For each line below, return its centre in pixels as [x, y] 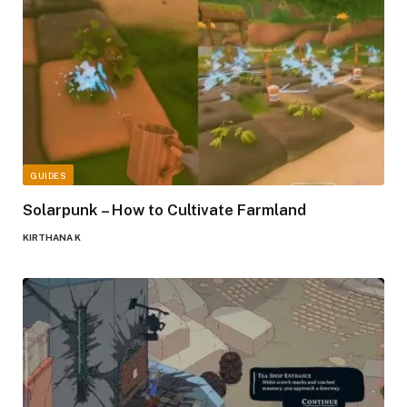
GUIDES [48, 176]
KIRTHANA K [52, 238]
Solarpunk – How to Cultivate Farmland [164, 210]
